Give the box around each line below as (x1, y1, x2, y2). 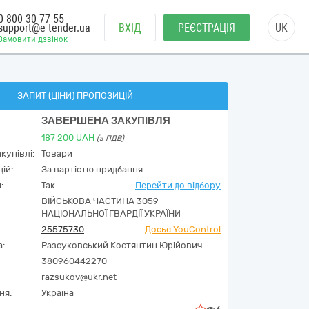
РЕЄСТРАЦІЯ (178, 21, 235, 34)
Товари (41, 148, 72, 159)
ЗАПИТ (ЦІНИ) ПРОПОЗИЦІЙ (17, 90, 133, 101)
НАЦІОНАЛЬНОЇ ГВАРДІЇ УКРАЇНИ (41, 208, 181, 219)
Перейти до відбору (135, 180, 221, 190)
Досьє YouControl (145, 224, 221, 235)
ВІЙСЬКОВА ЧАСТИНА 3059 (41, 196, 159, 206)
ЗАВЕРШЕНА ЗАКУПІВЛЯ (41, 114, 170, 127)
